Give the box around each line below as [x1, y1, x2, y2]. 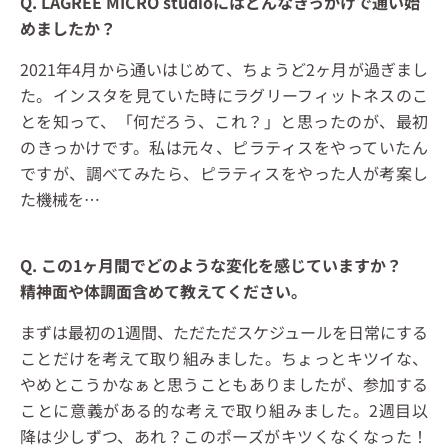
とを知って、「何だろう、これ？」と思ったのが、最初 [20, 109, 428, 134]
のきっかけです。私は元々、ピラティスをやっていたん [20, 135, 428, 160]
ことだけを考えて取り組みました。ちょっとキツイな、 [20, 346, 428, 371]
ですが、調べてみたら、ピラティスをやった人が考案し [20, 161, 428, 186]
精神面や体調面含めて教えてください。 [20, 279, 307, 304]
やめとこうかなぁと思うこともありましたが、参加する [20, 372, 428, 397]
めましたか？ [20, 16, 116, 41]
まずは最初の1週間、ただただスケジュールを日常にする [20, 320, 428, 345]
